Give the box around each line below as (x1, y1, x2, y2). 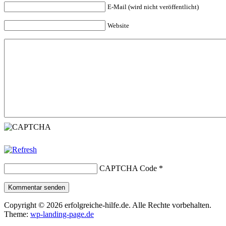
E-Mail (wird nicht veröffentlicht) (107, 3, 199, 11)
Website (107, 22, 129, 30)
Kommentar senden (8, 184, 65, 192)
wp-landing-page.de (30, 210, 94, 219)
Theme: (4, 210, 30, 219)
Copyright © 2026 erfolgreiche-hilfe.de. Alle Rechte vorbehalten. (4, 201, 211, 210)
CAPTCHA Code (99, 164, 157, 173)
